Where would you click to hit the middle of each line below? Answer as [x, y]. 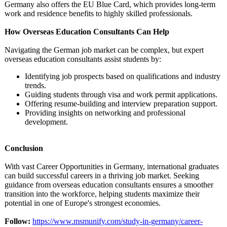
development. [46, 122]
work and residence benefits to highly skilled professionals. [99, 13]
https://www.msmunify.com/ [78, 221]
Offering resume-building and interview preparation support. [121, 104]
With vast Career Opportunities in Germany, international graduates [112, 166]
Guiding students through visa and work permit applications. [121, 94]
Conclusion [24, 148]
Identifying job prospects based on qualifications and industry [123, 76]
